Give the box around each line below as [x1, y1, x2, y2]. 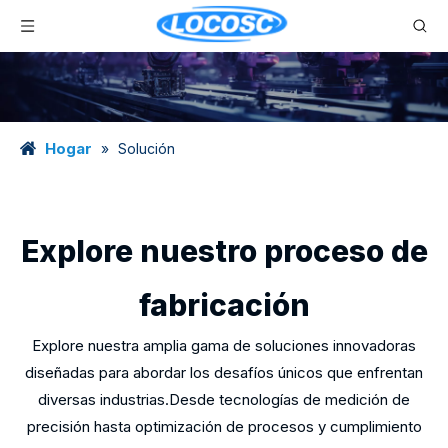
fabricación [138, 287, 310, 323]
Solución [118, 140, 175, 157]
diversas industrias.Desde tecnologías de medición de [38, 390, 410, 409]
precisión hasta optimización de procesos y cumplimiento [26, 417, 422, 436]
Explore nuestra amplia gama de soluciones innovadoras [32, 336, 416, 355]
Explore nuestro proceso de [20, 233, 428, 269]
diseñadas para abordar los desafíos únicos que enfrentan [25, 363, 423, 382]
